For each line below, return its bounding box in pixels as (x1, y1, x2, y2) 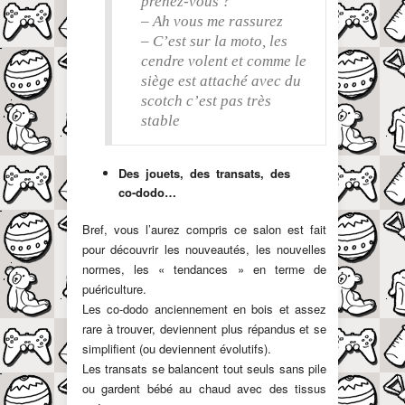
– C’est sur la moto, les (141, 32, 287, 50)
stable (141, 111, 180, 129)
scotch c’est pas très (141, 91, 271, 109)
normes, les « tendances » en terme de (82, 259, 326, 278)
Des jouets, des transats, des (118, 164, 290, 182)
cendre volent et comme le (141, 52, 306, 70)
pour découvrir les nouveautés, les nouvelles (82, 240, 326, 258)
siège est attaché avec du (141, 71, 301, 89)
